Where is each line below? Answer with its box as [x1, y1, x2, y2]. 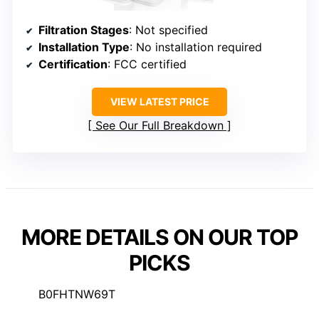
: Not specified [129, 23, 208, 38]
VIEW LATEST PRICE [110, 95, 209, 108]
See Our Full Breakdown [95, 118, 224, 133]
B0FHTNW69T [38, 287, 115, 302]
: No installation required [130, 40, 262, 55]
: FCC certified [108, 57, 187, 72]
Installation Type [38, 40, 130, 55]
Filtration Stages [38, 23, 129, 38]
